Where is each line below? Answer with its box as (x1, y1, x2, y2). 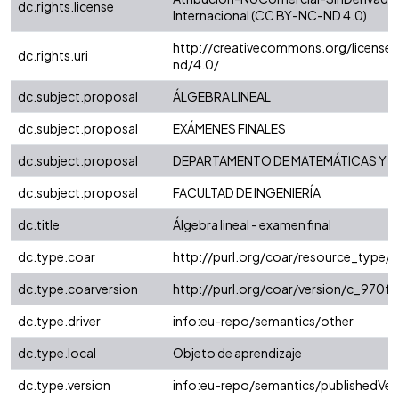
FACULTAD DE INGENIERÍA (173, 184, 321, 201)
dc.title (18, 216, 60, 233)
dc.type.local (18, 345, 96, 362)
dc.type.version (18, 377, 110, 394)
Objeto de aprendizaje (173, 345, 302, 362)
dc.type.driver (18, 313, 101, 330)
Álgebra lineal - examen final (173, 216, 331, 233)
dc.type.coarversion (18, 281, 138, 297)
